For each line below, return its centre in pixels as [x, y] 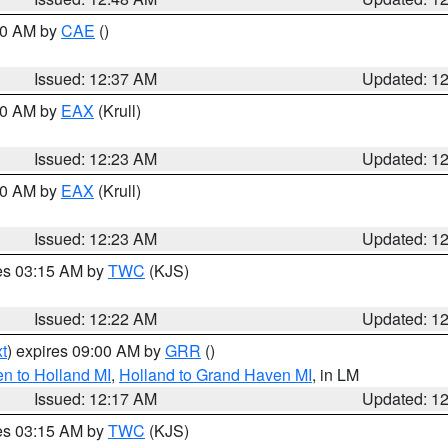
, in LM [335, 374]
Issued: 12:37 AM [96, 78]
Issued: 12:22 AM [96, 318]
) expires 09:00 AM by [86, 350]
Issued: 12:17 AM [96, 398]
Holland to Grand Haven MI [215, 374]
